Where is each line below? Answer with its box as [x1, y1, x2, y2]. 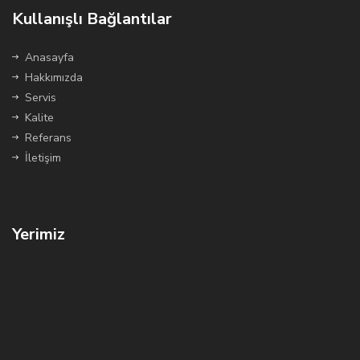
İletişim [25, 150, 61, 166]
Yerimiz [12, 223, 65, 245]
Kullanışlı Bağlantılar [12, 8, 172, 30]
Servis [25, 90, 56, 105]
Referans [25, 130, 72, 145]
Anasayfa [25, 50, 74, 65]
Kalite [25, 110, 54, 125]
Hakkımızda [25, 70, 83, 85]
